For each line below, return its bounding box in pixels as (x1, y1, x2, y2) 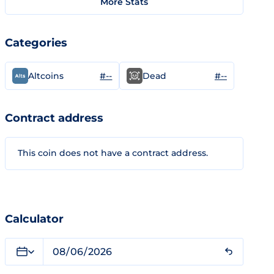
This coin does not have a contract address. (18, 147, 208, 158)
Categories (5, 36, 67, 50)
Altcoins (28, 70, 64, 81)
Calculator (5, 212, 64, 226)
